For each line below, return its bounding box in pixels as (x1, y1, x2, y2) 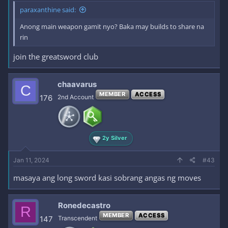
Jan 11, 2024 (13, 156, 49, 164)
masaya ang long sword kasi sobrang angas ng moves (13, 172, 201, 183)
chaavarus (58, 79, 97, 89)
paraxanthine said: (20, 5, 76, 14)
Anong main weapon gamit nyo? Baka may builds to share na (20, 22, 204, 31)
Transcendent (58, 214, 97, 222)
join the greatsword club (13, 51, 98, 62)
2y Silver (102, 134, 128, 141)
